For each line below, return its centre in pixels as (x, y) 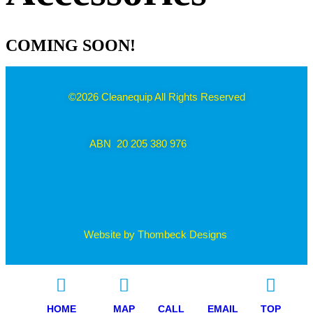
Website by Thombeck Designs (156, 234)
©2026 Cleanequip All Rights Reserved (156, 97)
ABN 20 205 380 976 (138, 144)
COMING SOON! (71, 45)
